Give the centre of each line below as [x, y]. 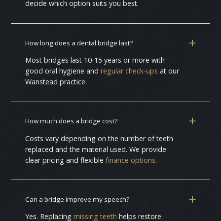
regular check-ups [129, 71]
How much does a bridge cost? [72, 121]
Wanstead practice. [56, 82]
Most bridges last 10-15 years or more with [95, 60]
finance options [131, 160]
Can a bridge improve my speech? [77, 199]
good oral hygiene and [63, 71]
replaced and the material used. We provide [96, 149]
